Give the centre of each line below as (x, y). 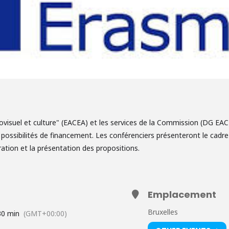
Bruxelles (163, 212)
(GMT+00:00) (45, 213)
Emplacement (182, 194)
